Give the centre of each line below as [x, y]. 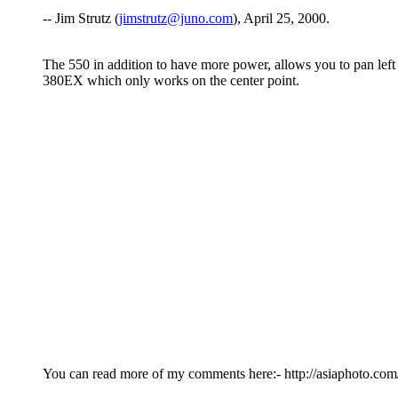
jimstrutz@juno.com [176, 19]
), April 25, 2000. [281, 19]
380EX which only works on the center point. [171, 81]
